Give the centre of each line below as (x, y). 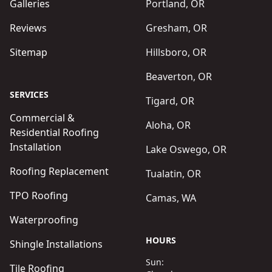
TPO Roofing (39, 195)
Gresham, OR (176, 28)
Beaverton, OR (179, 76)
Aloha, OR (168, 125)
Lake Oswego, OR (186, 149)
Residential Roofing (54, 132)
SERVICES (29, 94)
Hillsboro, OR (176, 52)
